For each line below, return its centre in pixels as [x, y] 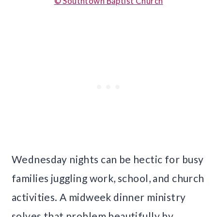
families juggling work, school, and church [108, 178]
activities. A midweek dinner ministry [99, 197]
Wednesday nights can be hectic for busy [108, 159]
